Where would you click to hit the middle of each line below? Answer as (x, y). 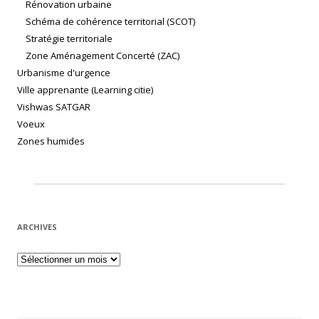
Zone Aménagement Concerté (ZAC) (103, 56)
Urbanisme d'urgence (64, 73)
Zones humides (51, 141)
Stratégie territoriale (69, 39)
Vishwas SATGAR (54, 107)
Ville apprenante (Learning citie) (85, 90)
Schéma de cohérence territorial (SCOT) (110, 22)
